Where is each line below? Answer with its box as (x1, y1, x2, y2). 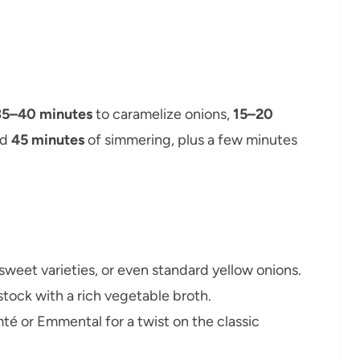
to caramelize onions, (92, 104, 233, 123)
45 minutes (11, 130, 84, 149)
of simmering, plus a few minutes (84, 130, 297, 149)
